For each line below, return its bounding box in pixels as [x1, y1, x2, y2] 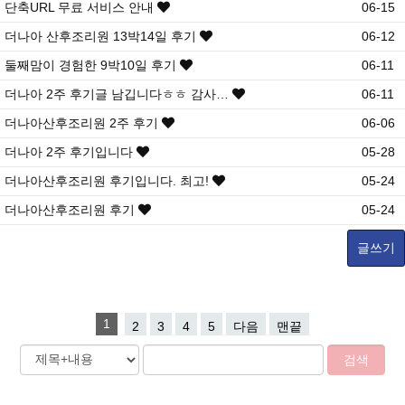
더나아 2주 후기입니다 [5, 144, 137, 159]
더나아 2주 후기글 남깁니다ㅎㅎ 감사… [5, 86, 232, 101]
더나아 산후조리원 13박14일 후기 [5, 28, 200, 43]
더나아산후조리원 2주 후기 [5, 115, 162, 130]
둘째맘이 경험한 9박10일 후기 [5, 57, 180, 72]
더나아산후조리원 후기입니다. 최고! [5, 173, 212, 188]
